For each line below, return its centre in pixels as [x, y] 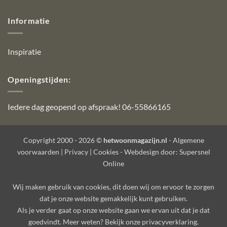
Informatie [29, 21]
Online [113, 163]
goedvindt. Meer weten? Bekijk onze [85, 221]
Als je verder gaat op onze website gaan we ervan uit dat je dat [113, 210]
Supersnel [195, 152]
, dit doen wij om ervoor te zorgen [162, 186]
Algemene [188, 140]
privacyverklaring [169, 221]
